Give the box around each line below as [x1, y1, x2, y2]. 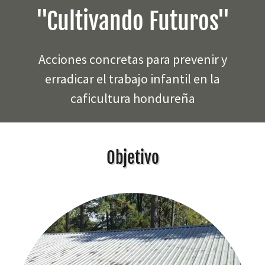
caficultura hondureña [70, 90, 195, 107]
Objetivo [106, 147, 159, 169]
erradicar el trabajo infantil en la [45, 70, 220, 88]
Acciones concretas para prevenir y [38, 51, 227, 68]
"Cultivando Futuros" [35, 7, 230, 37]
